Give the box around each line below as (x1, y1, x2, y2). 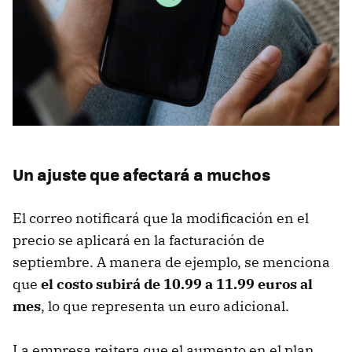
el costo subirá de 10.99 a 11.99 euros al (41, 274, 313, 293)
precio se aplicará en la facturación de (13, 230, 265, 249)
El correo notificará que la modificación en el (13, 208, 309, 227)
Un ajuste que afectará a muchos (13, 161, 270, 186)
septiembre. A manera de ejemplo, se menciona (13, 252, 330, 271)
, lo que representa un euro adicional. (41, 296, 289, 315)
